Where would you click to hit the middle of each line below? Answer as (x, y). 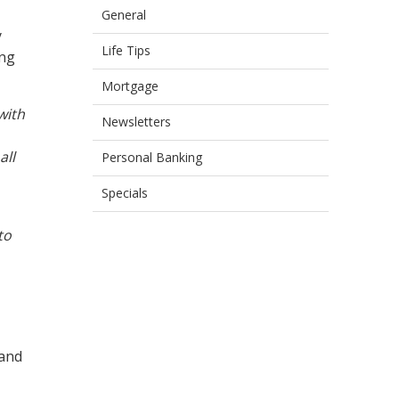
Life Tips (126, 50)
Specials (124, 193)
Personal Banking (151, 157)
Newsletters (136, 122)
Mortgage (130, 86)
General (123, 15)
